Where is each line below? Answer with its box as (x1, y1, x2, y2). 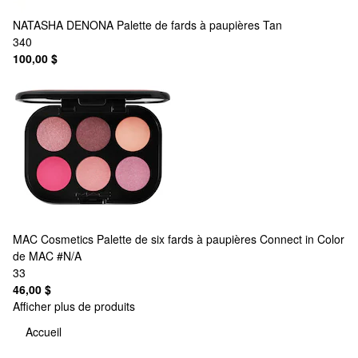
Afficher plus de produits (13, 297, 135, 314)
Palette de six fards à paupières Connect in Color (97, 230, 344, 247)
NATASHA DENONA (13, 16, 113, 33)
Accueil (26, 324, 62, 340)
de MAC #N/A (13, 247, 82, 264)
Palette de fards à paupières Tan (117, 16, 282, 33)
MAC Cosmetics (13, 230, 93, 247)
